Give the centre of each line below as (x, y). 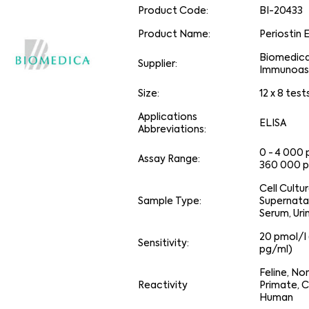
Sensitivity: (164, 243)
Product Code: (173, 11)
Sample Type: (170, 201)
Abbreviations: (172, 130)
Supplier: (158, 64)
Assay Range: (169, 159)
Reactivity (163, 286)
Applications (168, 117)
